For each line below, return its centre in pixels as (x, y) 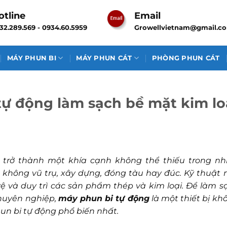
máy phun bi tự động (104, 198)
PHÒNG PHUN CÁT (186, 58)
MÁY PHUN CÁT (104, 58)
